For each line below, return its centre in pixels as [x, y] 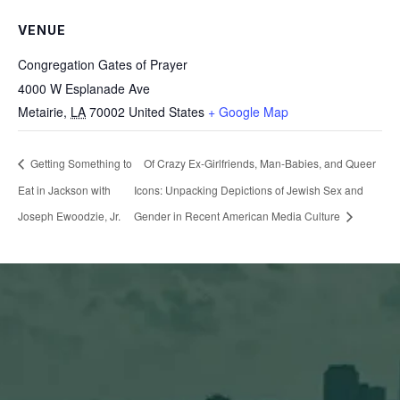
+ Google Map [248, 112]
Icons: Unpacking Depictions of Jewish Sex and [248, 189]
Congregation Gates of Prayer [103, 64]
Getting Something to [80, 163]
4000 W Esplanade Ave [84, 88]
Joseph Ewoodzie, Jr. [69, 216]
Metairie [41, 112]
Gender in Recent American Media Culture [238, 216]
